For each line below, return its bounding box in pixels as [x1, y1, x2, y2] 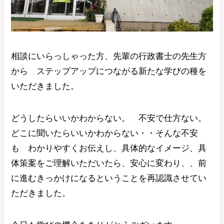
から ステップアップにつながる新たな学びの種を [11, 66, 207, 76]
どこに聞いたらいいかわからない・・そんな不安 [11, 128, 198, 138]
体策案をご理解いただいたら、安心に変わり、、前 [11, 158, 207, 168]
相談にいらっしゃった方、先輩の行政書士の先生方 [11, 51, 207, 61]
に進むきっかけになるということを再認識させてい [11, 173, 207, 183]
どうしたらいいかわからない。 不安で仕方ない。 [11, 113, 207, 123]
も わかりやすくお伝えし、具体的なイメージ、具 [11, 143, 207, 153]
